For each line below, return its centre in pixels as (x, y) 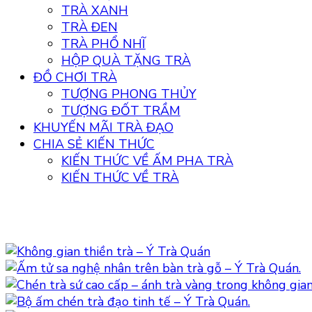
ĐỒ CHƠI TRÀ (75, 77)
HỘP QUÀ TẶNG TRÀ (126, 60)
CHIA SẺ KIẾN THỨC (94, 144)
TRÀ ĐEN (89, 27)
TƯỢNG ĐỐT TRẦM (121, 110)
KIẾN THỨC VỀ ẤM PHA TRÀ (147, 161)
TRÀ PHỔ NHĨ (103, 44)
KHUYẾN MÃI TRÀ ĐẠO (103, 127)
